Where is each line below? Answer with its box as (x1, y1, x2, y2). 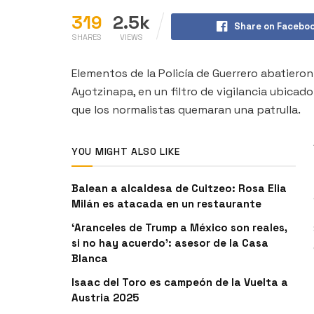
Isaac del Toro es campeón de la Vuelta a (71, 275, 288, 289)
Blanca (71, 251, 108, 265)
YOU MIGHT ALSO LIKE (71, 144, 180, 158)
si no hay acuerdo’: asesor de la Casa (71, 235, 268, 250)
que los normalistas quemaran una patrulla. (71, 102, 301, 117)
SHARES (72, 32, 102, 42)
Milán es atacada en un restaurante (71, 196, 261, 210)
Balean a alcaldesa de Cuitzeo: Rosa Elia (71, 181, 287, 195)
